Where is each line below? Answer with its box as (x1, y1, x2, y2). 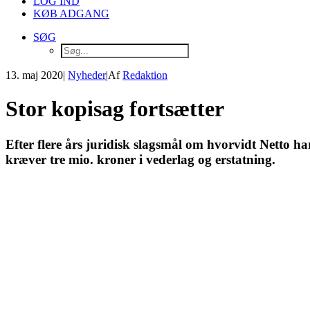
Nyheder (68, 69, 106, 81)
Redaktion (122, 69, 167, 81)
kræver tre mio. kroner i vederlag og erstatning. (6, 152, 275, 167)
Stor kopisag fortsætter (6, 96, 224, 122)
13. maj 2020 (6, 69, 63, 81)
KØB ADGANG (33, 8, 109, 19)
